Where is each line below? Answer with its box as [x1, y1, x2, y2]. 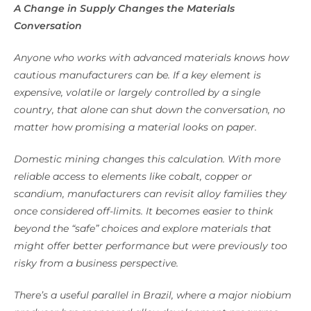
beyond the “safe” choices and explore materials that [14, 221, 271, 235]
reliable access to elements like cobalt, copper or [14, 169, 252, 183]
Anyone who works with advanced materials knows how [14, 51, 289, 64]
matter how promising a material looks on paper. [14, 120, 257, 133]
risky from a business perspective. [14, 256, 178, 269]
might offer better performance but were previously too [14, 239, 287, 252]
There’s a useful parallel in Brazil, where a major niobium [14, 288, 292, 301]
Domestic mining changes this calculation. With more [14, 152, 280, 165]
